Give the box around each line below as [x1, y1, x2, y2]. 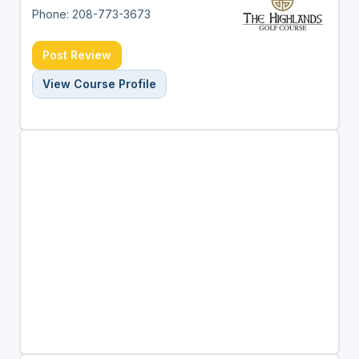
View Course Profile [42, 76, 156, 91]
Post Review [42, 47, 111, 62]
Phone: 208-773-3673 [31, 6, 151, 21]
